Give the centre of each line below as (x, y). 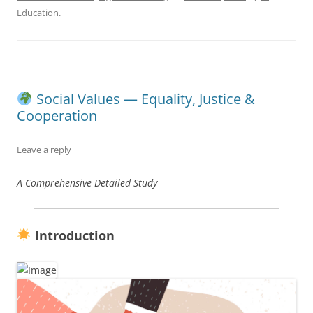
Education (38, 12)
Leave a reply (44, 149)
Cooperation (57, 115)
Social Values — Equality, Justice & (144, 99)
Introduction (73, 235)
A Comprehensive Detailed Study (87, 182)
